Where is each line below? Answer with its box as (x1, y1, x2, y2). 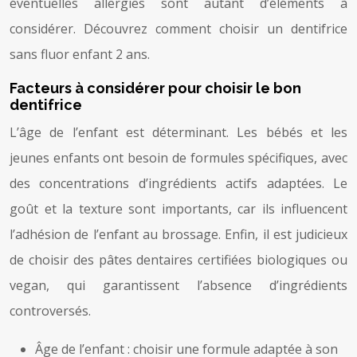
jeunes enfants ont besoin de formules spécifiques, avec (10, 148, 347, 167)
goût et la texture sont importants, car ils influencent (10, 199, 347, 218)
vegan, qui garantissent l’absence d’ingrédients (10, 276, 347, 294)
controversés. (10, 301, 91, 320)
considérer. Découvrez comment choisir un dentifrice (10, 19, 347, 37)
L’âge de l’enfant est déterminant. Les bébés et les (10, 123, 347, 141)
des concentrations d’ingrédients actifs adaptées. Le (10, 174, 347, 192)
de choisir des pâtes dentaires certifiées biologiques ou (10, 250, 347, 269)
